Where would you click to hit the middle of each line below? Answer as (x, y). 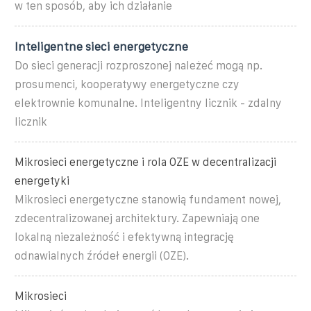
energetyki (42, 180)
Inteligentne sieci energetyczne (101, 46)
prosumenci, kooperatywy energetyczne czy (127, 84)
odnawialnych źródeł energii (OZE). (102, 255)
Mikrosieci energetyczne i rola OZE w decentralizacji (145, 162)
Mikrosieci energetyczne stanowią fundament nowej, (148, 199)
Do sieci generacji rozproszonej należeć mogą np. (138, 65)
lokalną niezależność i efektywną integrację (124, 237)
